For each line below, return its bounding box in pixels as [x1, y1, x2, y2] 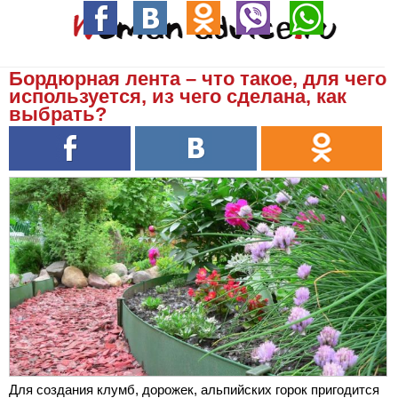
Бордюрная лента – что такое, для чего [9, 68, 386, 90]
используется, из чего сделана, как [9, 85, 346, 107]
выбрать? [9, 103, 107, 125]
